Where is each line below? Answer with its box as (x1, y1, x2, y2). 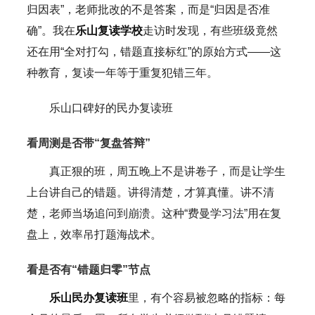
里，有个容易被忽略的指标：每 (127, 291, 285, 304)
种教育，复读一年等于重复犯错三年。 (26, 66, 218, 79)
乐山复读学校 (75, 24, 143, 37)
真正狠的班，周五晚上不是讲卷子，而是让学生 (49, 165, 285, 177)
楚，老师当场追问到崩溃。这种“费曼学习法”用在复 (26, 207, 281, 219)
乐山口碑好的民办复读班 (49, 101, 173, 114)
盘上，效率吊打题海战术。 (26, 228, 162, 240)
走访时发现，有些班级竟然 (142, 24, 278, 37)
